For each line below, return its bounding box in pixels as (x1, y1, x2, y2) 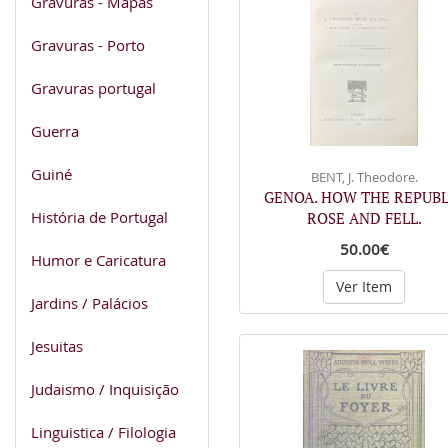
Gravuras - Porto (31, 34, 145, 55)
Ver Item (336, 276, 392, 296)
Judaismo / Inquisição (31, 378, 179, 399)
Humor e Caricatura (31, 249, 166, 270)
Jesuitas (31, 335, 83, 356)
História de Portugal (31, 206, 168, 227)
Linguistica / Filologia (31, 421, 176, 442)
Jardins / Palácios (31, 292, 148, 313)
